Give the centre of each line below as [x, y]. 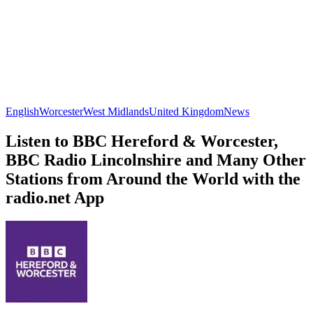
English [22, 111]
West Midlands [116, 111]
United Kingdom [186, 111]
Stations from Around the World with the [153, 179]
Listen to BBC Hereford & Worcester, [142, 141]
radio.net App [55, 197]
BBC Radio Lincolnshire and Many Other [156, 160]
